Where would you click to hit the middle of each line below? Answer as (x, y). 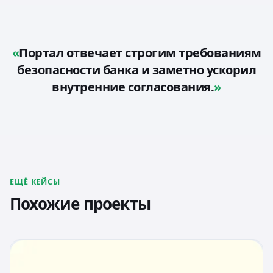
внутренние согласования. (133, 87)
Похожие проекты (80, 204)
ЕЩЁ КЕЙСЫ (35, 182)
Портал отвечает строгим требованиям (140, 53)
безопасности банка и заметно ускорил (136, 70)
